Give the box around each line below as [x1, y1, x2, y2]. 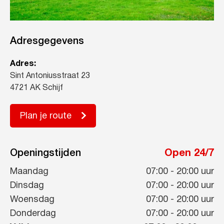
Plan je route [20, 111, 71, 120]
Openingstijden [10, 148, 81, 158]
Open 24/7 [164, 149, 214, 158]
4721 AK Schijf [10, 84, 63, 91]
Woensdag [10, 195, 54, 204]
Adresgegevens [10, 36, 84, 46]
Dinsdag [10, 181, 44, 190]
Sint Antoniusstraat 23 [10, 72, 90, 79]
